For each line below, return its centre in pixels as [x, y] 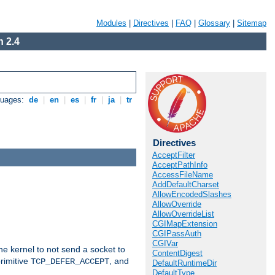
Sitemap [252, 23]
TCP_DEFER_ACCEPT [70, 261]
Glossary [214, 23]
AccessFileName [183, 175]
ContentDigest [177, 253]
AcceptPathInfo [180, 165]
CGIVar [165, 243]
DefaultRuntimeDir [184, 263]
